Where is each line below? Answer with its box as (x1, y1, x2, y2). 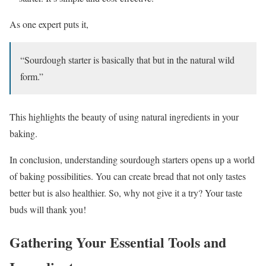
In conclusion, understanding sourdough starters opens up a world (9, 153, 255, 166)
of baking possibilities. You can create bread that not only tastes (9, 170, 246, 183)
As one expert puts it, (9, 18, 88, 31)
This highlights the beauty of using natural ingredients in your (9, 110, 239, 123)
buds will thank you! (9, 203, 86, 216)
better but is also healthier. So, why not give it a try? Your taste (9, 186, 242, 199)
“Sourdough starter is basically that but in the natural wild (20, 53, 235, 66)
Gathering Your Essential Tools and (9, 232, 226, 253)
